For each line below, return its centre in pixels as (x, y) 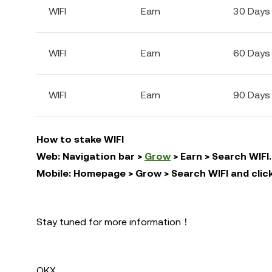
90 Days (252, 95)
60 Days (252, 53)
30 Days (252, 11)
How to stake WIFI (80, 139)
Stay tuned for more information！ (114, 222)
